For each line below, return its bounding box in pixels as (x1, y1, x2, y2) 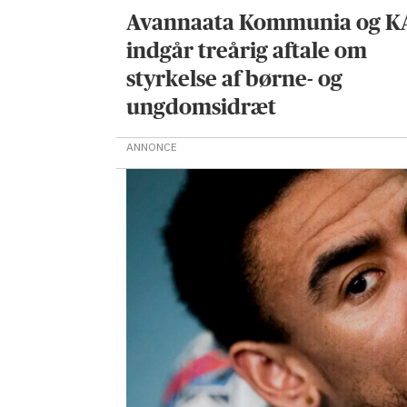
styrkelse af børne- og (126, 66, 343, 92)
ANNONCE (126, 140, 178, 154)
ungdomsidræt (126, 94, 277, 120)
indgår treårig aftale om (126, 38, 368, 64)
